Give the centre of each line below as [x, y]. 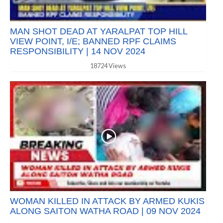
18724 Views [108, 66]
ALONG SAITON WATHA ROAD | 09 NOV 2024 [105, 211]
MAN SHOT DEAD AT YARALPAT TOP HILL [99, 31]
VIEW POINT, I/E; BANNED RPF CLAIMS [93, 41]
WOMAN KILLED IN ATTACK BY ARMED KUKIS [107, 201]
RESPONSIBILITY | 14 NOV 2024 [78, 51]
